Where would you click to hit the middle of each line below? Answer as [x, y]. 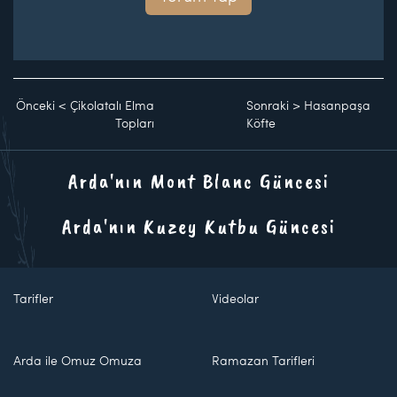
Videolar [235, 299]
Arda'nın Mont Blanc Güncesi [198, 181]
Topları [135, 123]
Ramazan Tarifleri [263, 361]
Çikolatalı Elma [112, 105]
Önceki [35, 105]
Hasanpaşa [338, 105]
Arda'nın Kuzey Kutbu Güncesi [198, 226]
